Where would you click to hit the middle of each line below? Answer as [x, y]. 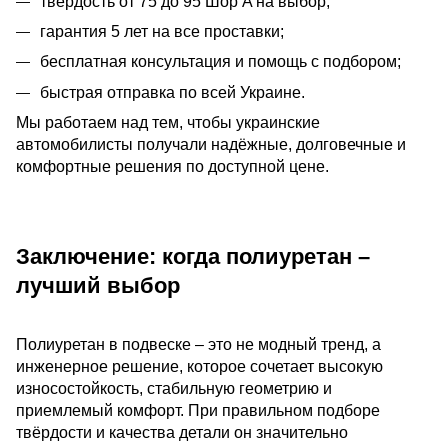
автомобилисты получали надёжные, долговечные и [211, 145]
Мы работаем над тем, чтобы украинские [168, 123]
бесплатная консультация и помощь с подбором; [220, 62]
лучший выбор [98, 285]
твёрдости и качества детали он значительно [182, 432]
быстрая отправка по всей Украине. [172, 92]
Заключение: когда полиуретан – [193, 256]
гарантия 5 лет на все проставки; [162, 31]
